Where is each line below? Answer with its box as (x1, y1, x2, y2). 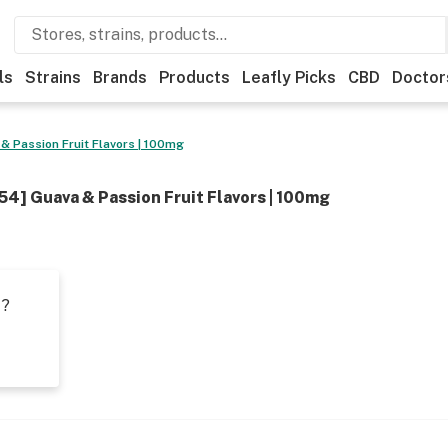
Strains (25, 68, 81, 87)
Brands (93, 68, 147, 87)
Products (159, 68, 230, 87)
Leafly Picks (242, 68, 336, 87)
